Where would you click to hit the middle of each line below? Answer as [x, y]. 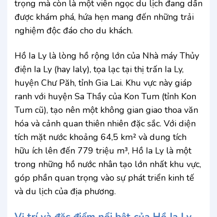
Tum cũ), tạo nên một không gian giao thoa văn [106, 110]
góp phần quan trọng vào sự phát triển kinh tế [104, 178]
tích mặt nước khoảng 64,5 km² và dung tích [101, 137]
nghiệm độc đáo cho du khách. [74, 31]
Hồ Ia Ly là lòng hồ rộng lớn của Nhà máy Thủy [107, 55]
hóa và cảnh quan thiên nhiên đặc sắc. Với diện [105, 123]
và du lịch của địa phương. [65, 191]
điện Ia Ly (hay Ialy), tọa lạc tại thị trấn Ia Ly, [99, 69]
